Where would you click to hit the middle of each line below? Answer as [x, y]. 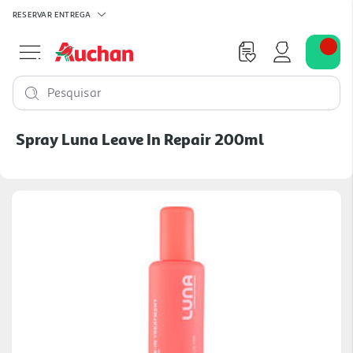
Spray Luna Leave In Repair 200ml [140, 139]
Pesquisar [74, 93]
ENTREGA [72, 14]
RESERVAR [32, 14]
